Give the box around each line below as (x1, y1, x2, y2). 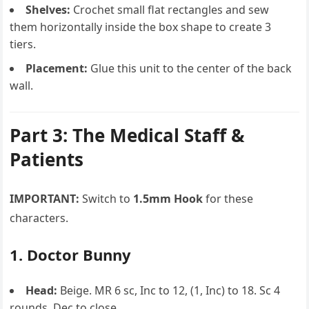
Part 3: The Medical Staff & (10, 123, 246, 148)
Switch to (79, 191, 134, 206)
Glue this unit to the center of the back (88, 61, 292, 76)
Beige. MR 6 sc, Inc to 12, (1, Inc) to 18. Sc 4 (57, 283, 281, 298)
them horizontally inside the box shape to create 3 (10, 19, 272, 34)
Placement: (26, 61, 88, 76)
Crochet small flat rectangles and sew (70, 2, 270, 17)
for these (203, 191, 254, 206)
